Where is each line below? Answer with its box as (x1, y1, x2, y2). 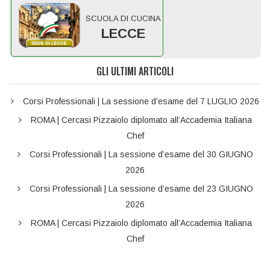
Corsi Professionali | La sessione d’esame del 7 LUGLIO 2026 (23, 96, 259, 106)
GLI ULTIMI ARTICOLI (96, 64, 174, 78)
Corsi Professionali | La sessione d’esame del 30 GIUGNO (29, 149, 253, 159)
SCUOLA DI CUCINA (86, 14, 161, 23)
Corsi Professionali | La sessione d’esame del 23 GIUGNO (29, 184, 253, 193)
